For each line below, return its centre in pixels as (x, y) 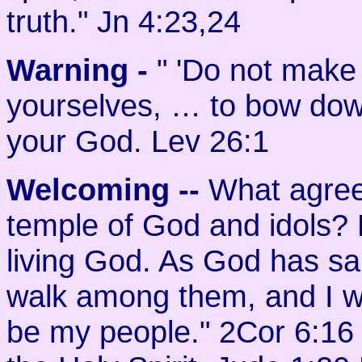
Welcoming (88, 189)
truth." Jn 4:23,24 (124, 21)
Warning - (82, 70)
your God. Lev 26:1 (138, 141)
